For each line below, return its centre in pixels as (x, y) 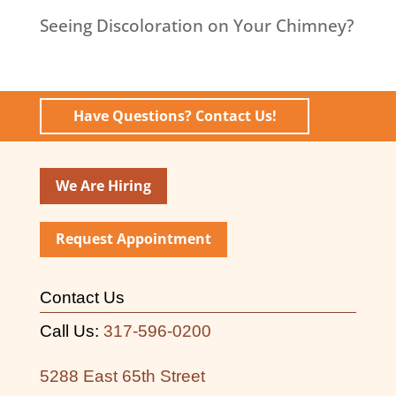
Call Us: (71, 331)
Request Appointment (133, 239)
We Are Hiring (103, 185)
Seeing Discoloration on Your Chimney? (196, 26)
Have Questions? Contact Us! (175, 116)
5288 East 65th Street (122, 377)
